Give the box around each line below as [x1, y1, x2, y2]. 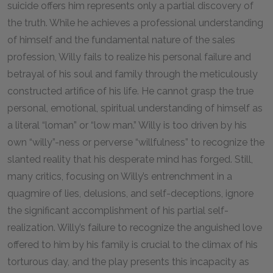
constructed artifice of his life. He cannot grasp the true [7, 85, 253, 97]
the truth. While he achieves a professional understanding [7, 17, 263, 29]
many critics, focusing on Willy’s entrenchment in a [7, 171, 232, 182]
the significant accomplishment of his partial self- [7, 205, 229, 216]
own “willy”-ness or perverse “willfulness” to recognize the [7, 136, 264, 148]
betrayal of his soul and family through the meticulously [7, 68, 258, 80]
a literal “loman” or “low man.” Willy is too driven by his [7, 119, 247, 131]
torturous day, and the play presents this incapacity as [7, 256, 249, 268]
